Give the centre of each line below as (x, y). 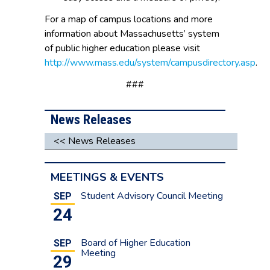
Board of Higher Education (136, 243)
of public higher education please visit (122, 49)
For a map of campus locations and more (129, 20)
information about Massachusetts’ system (132, 34)
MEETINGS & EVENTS (107, 177)
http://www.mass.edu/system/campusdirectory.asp (150, 63)
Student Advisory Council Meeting (152, 196)
